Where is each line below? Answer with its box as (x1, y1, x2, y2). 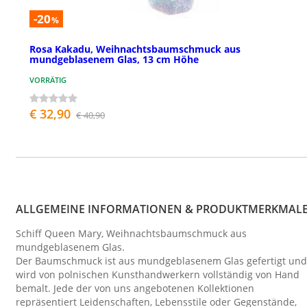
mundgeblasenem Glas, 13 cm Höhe (29, 53, 199, 66)
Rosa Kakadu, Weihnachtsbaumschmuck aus (29, 42, 241, 56)
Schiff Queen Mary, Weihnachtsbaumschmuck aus (16, 227, 247, 241)
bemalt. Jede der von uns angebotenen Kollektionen (16, 282, 254, 295)
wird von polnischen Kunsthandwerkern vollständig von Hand (16, 268, 299, 282)
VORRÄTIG (29, 75, 66, 86)
